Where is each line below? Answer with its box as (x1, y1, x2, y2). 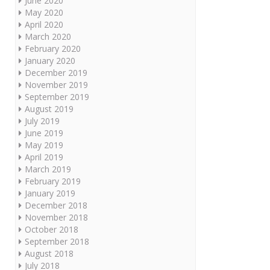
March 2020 (25, 30, 71, 42)
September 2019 (25, 90, 89, 102)
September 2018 (25, 235, 89, 247)
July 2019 (25, 115, 60, 127)
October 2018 (25, 223, 78, 235)
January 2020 (25, 54, 75, 66)
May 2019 (25, 139, 63, 151)
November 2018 (25, 211, 88, 223)
